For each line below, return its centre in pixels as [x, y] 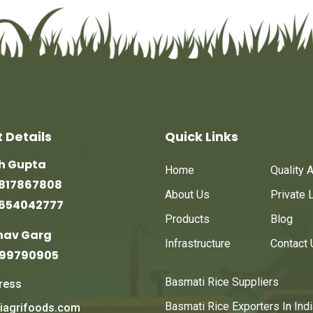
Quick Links [202, 137]
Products [187, 219]
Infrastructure [198, 244]
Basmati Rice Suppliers [222, 282]
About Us [187, 195]
